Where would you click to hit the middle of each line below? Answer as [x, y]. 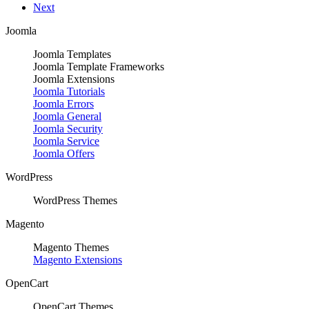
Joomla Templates [72, 54]
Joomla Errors [63, 104]
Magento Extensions [78, 260]
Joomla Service [66, 141]
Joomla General [67, 117]
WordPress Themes [75, 201]
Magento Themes [71, 248]
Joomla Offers [64, 154]
